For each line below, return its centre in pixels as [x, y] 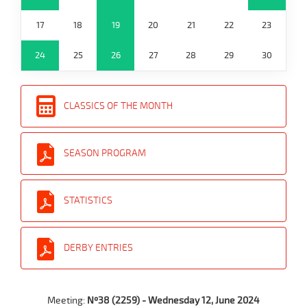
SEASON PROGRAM [105, 153]
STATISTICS [88, 200]
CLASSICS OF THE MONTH [118, 106]
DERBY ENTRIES [98, 248]
